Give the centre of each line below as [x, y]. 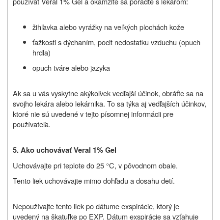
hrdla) [41, 52]
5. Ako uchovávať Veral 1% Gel [65, 150]
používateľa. [32, 124]
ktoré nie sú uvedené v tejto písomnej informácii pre [93, 113]
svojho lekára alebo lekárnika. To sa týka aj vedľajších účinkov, [110, 103]
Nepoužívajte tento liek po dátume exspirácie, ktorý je [96, 206]
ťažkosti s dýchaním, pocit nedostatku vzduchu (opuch [116, 42]
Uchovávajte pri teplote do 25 [59, 165]
